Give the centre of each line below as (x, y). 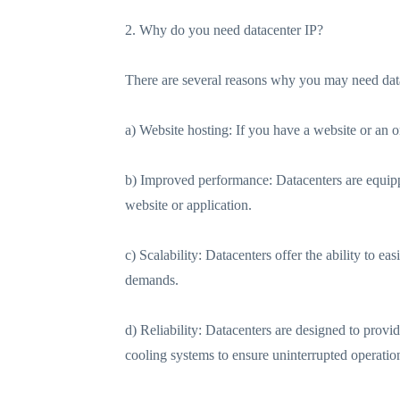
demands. (152, 280)
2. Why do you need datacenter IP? (224, 30)
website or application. (188, 205)
